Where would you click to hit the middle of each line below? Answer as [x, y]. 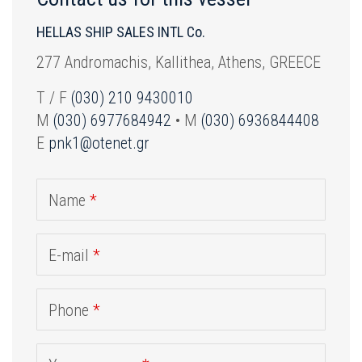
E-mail [71, 256]
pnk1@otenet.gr [99, 143]
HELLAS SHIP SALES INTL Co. [121, 32]
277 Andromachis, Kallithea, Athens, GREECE [179, 63]
